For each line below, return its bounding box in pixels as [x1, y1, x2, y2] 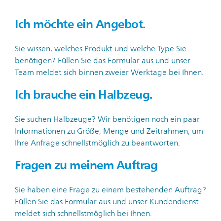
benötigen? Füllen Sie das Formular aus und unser [15, 54, 190, 67]
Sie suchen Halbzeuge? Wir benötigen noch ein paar [15, 113, 200, 126]
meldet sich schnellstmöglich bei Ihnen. [15, 207, 152, 220]
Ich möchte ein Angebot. [15, 13, 146, 34]
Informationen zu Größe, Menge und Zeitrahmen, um [15, 125, 203, 138]
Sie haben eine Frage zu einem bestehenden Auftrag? [15, 184, 206, 196]
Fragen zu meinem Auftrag [15, 154, 157, 175]
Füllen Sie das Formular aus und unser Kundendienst [15, 195, 199, 208]
